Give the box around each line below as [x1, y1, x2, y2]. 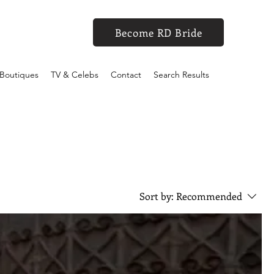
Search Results [154, 69, 209, 80]
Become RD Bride [114, 26, 202, 39]
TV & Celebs [51, 69, 98, 80]
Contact [111, 69, 141, 80]
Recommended [176, 190, 242, 202]
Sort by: [139, 190, 174, 202]
